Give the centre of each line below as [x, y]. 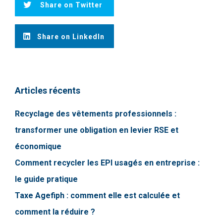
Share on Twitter [71, 5]
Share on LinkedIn [71, 37]
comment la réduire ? [55, 212]
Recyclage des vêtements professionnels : [96, 114]
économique [38, 147]
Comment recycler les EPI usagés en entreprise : [107, 163]
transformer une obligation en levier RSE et [97, 130]
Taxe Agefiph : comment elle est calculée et [97, 196]
